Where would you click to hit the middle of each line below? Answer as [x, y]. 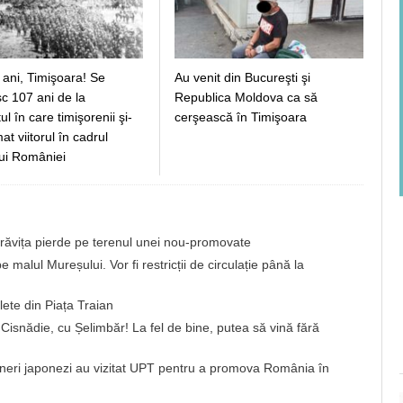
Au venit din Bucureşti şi [242, 78]
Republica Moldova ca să [246, 98]
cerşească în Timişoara [241, 117]
